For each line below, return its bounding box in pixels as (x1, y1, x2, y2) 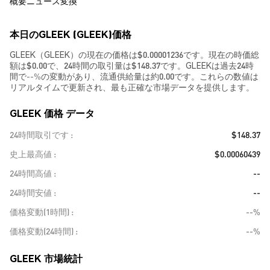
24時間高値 (10, 168, 52, 178)
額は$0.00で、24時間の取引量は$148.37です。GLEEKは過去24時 (10, 60, 254, 71)
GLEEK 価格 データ (10, 107, 95, 119)
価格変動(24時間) (10, 225, 74, 236)
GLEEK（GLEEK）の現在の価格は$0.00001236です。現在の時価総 (10, 49, 259, 60)
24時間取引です (10, 129, 69, 140)
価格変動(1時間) (10, 206, 69, 217)
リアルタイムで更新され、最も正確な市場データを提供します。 (10, 81, 254, 92)
